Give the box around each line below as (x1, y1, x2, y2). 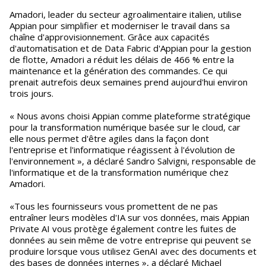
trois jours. (9, 87, 53, 99)
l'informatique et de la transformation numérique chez (9, 166, 229, 178)
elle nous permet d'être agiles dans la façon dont (9, 132, 209, 144)
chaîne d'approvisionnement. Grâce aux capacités (9, 31, 210, 43)
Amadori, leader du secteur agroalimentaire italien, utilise (9, 8, 242, 20)
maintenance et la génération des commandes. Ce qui (9, 65, 227, 77)
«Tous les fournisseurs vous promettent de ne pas (9, 200, 218, 212)
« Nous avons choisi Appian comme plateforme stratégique (9, 110, 251, 122)
